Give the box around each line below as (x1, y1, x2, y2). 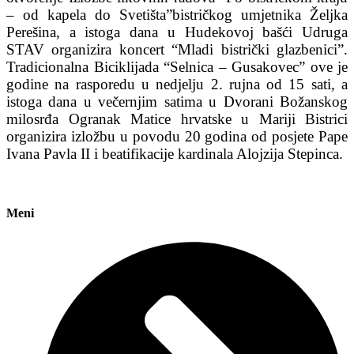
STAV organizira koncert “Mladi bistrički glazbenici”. (6, 40, 348, 58)
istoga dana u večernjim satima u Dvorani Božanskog (6, 92, 348, 110)
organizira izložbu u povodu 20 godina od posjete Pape (6, 127, 348, 145)
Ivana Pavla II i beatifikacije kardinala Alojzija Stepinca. (6, 145, 343, 162)
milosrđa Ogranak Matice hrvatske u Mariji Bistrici (6, 110, 348, 127)
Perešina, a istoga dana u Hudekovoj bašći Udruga (6, 23, 348, 40)
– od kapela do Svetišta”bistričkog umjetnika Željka (6, 6, 348, 23)
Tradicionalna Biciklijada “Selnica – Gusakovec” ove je (6, 58, 348, 75)
